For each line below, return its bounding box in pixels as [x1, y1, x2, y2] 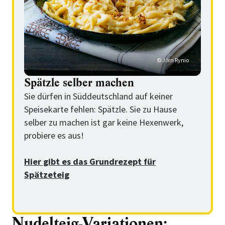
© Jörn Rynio [157, 56, 189, 64]
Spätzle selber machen [24, 75, 134, 90]
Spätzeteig [24, 169, 69, 181]
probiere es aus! [24, 130, 84, 142]
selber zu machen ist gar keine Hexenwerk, [24, 117, 183, 129]
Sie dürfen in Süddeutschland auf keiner [24, 90, 173, 102]
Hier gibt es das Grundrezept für [24, 156, 156, 168]
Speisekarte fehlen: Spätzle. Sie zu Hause [24, 103, 177, 116]
